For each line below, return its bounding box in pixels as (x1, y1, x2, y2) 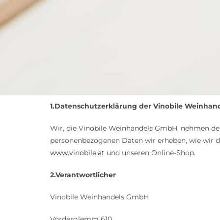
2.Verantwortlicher (50, 170, 116, 180)
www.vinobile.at (50, 148, 105, 158)
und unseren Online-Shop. (105, 148, 195, 158)
